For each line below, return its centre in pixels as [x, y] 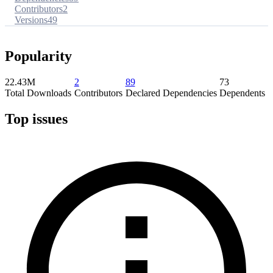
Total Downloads [38, 93]
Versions [31, 19]
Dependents [243, 93]
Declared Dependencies [171, 93]
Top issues [36, 119]
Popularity [38, 56]
